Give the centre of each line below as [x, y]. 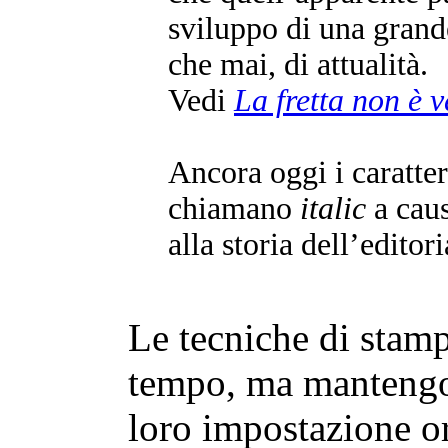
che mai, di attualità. [298, 64]
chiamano [234, 208]
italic [333, 208]
